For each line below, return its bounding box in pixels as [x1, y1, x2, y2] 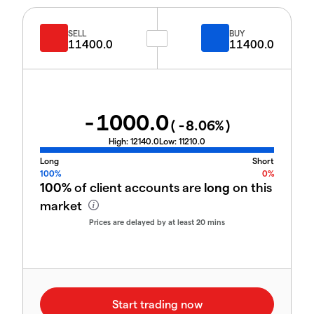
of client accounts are [71, 179, 204, 195]
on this [230, 179, 272, 195]
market [40, 198, 85, 213]
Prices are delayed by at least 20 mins [89, 217, 225, 227]
